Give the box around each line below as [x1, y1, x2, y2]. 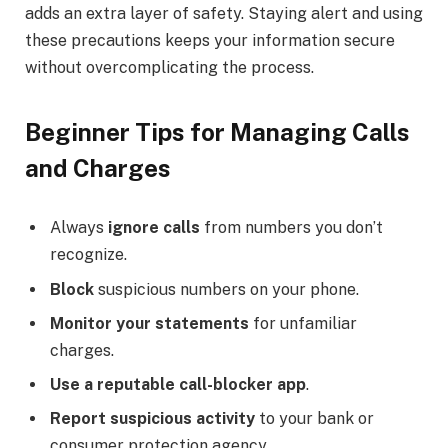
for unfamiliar [249, 313, 357, 333]
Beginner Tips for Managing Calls [25, 117, 410, 146]
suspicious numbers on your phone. [94, 279, 359, 299]
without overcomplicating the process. [25, 58, 314, 78]
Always [50, 218, 108, 238]
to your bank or [255, 408, 374, 428]
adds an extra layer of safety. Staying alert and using [25, 4, 423, 24]
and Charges [25, 153, 171, 182]
